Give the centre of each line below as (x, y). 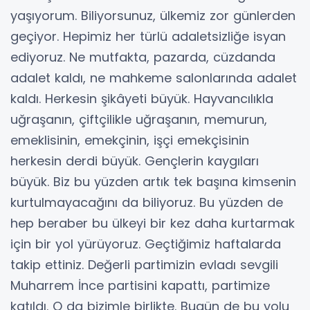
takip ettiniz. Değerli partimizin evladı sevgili (144, 265)
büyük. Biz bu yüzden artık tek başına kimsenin (153, 182)
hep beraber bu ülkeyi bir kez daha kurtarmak (153, 224)
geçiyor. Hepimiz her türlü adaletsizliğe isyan (148, 37)
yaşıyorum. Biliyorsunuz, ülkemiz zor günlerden (153, 16)
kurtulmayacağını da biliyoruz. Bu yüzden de (147, 203)
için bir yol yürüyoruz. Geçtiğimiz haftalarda (146, 244)
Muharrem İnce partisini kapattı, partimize (140, 286)
